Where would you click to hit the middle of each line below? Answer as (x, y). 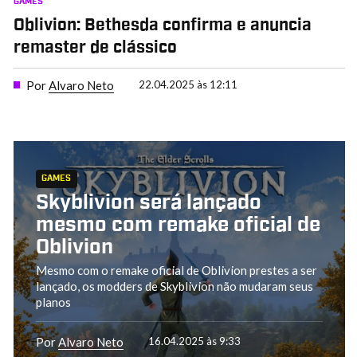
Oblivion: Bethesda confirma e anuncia (162, 26)
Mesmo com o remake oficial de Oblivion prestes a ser (176, 270)
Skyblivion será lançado (148, 203)
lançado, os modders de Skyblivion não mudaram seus (174, 286)
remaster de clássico (95, 48)
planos (53, 302)
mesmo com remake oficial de (178, 225)
